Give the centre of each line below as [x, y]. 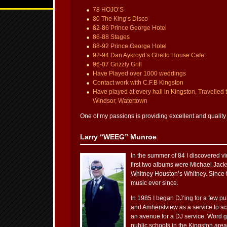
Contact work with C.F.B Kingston [138, 83]
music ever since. [155, 183]
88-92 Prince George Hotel [130, 46]
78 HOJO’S [108, 10]
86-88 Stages [111, 37]
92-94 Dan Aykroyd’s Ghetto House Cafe [148, 55]
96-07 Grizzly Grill [117, 64]
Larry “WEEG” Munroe [118, 137]
